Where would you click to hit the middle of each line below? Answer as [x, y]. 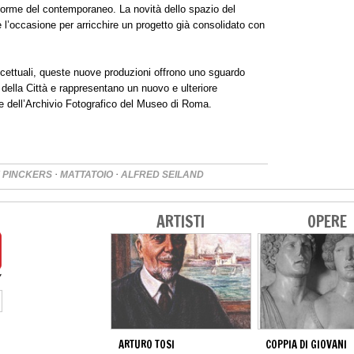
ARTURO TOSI [147, 345]
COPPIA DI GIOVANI [306, 345]
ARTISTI [180, 222]
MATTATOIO [88, 175]
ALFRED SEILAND [162, 175]
